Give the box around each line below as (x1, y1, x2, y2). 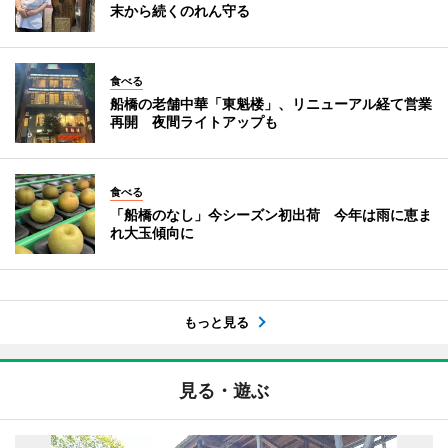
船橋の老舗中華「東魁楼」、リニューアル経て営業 (110, 94, 432, 112)
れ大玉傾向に (110, 223, 194, 241)
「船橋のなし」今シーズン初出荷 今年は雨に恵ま (110, 205, 432, 223)
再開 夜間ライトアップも (110, 112, 278, 130)
